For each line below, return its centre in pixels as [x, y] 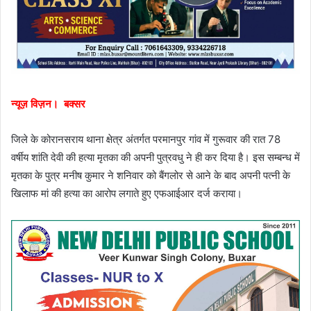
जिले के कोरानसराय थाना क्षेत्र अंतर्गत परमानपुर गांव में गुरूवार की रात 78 [146, 139]
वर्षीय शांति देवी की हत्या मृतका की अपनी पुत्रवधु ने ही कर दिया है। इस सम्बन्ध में [155, 157]
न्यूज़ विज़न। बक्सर [50, 103]
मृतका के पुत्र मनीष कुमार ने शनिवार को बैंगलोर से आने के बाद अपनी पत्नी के [151, 175]
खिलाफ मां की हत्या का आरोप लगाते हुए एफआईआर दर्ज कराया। [127, 193]
